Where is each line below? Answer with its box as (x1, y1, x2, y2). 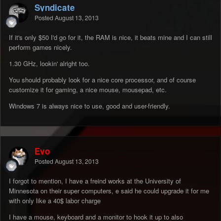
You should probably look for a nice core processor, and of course (9, 75, 196, 85)
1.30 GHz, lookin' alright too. (9, 59, 90, 69)
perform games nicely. (9, 42, 72, 52)
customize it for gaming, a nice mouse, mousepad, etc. (9, 85, 167, 95)
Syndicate (35, 1, 75, 14)
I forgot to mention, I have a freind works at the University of (9, 176, 181, 186)
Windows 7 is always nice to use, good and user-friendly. (9, 101, 170, 111)
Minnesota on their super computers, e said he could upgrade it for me (9, 186, 209, 196)
